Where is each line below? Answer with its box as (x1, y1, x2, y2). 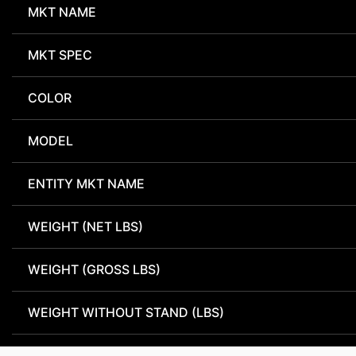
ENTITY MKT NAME (28, 176, 145, 192)
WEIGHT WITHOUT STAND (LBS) (28, 304, 224, 321)
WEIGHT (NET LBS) (28, 219, 143, 235)
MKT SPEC (28, 47, 92, 64)
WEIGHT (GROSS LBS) (28, 261, 161, 278)
